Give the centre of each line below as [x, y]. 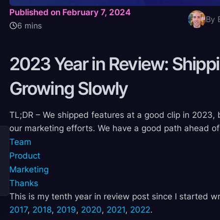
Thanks [24, 183]
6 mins [29, 26]
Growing [41, 89]
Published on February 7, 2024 [70, 13]
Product [25, 156]
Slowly [103, 89]
